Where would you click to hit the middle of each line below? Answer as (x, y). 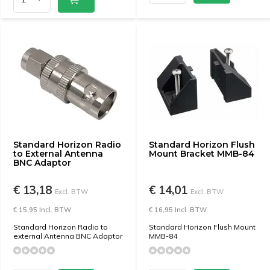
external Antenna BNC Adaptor (68, 236)
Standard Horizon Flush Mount (202, 227)
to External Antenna (58, 154)
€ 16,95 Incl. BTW (178, 210)
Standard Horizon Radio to (61, 227)
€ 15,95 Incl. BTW (42, 210)
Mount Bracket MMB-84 (202, 154)
